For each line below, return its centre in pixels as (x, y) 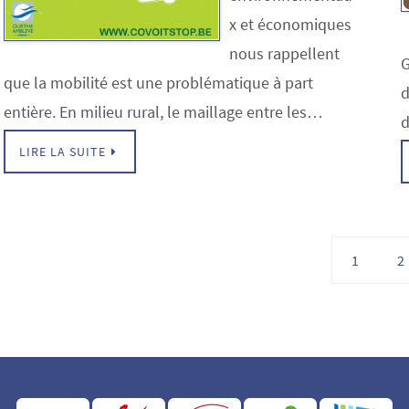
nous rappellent (284, 53)
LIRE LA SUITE (63, 152)
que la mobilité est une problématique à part (158, 83)
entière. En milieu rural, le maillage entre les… (163, 112)
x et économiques (290, 24)
